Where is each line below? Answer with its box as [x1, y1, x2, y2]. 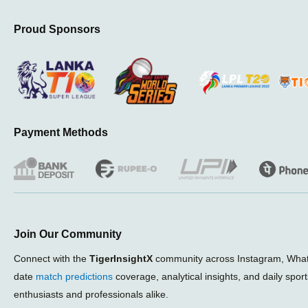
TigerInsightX [89, 253, 153, 265]
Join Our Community [14, 228, 122, 241]
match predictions [36, 271, 113, 283]
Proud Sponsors [14, 23, 100, 35]
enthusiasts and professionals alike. [14, 289, 168, 300]
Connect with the [14, 253, 89, 265]
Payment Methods [14, 126, 108, 139]
